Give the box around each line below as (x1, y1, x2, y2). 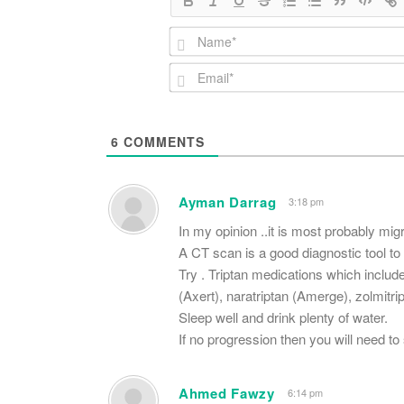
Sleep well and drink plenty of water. (179, 307, 388, 326)
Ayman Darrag (179, 191, 277, 212)
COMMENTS (119, 132, 205, 151)
